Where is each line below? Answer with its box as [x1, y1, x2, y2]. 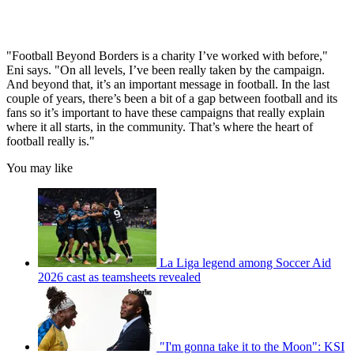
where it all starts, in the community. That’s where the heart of [6, 119, 313, 134]
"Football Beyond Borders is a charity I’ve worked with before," [6, 48, 328, 62]
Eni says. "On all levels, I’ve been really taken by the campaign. [6, 62, 325, 77]
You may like [6, 160, 73, 175]
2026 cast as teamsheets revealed [38, 269, 201, 284]
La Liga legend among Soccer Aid [160, 255, 331, 269]
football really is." [6, 134, 95, 148]
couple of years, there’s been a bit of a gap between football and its [6, 91, 337, 105]
